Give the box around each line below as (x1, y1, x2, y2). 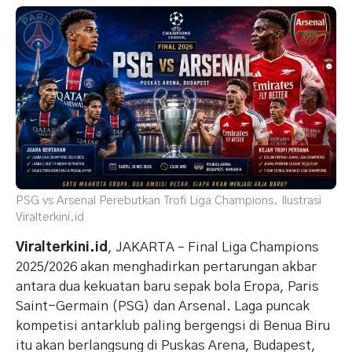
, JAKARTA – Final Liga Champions (108, 240, 319, 254)
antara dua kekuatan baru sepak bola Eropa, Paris (16, 279, 319, 293)
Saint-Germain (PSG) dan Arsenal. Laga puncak (16, 299, 310, 313)
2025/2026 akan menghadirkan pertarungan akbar (16, 259, 317, 273)
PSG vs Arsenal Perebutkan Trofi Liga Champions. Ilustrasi (16, 194, 321, 207)
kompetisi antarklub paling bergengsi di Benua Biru (16, 318, 330, 332)
